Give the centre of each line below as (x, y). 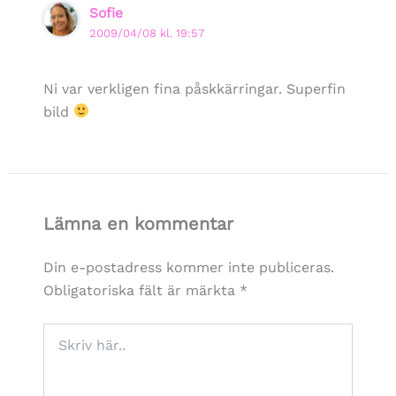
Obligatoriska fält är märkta (141, 290)
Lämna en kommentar (138, 223)
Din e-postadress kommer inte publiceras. (188, 267)
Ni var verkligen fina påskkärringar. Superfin (194, 88)
